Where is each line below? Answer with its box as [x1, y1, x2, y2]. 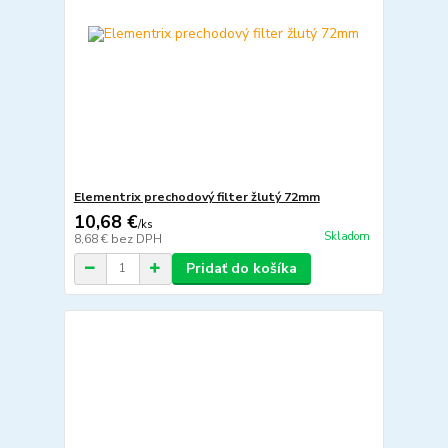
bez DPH [110, 230, 162, 247]
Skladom [323, 229, 370, 244]
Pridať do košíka [185, 258, 297, 278]
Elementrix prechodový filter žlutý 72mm [73, 188, 320, 205]
